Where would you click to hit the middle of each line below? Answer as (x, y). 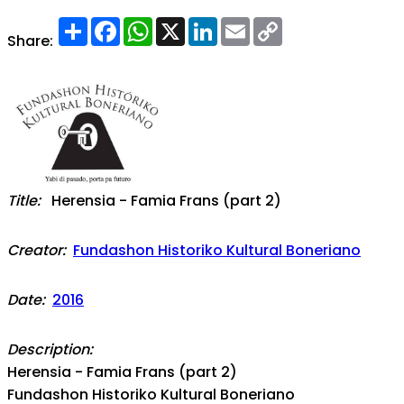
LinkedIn (247, 24)
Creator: (37, 250)
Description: (50, 349)
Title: (24, 201)
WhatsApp (191, 24)
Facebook (156, 24)
